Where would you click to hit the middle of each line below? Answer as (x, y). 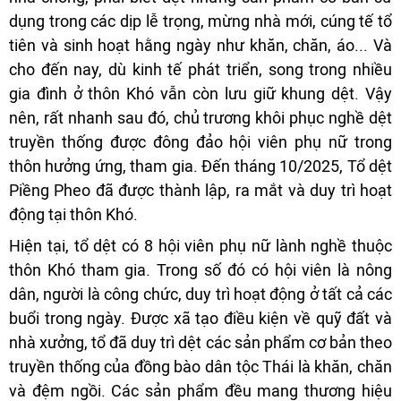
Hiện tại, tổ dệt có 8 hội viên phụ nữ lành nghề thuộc (200, 246)
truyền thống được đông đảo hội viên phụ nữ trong (200, 142)
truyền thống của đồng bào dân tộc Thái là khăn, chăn (200, 367)
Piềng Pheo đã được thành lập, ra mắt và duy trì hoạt (200, 191)
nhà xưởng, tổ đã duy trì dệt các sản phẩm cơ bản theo (200, 343)
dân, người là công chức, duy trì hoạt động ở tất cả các (200, 294)
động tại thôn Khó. (73, 215)
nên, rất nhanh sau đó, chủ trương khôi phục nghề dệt (200, 118)
